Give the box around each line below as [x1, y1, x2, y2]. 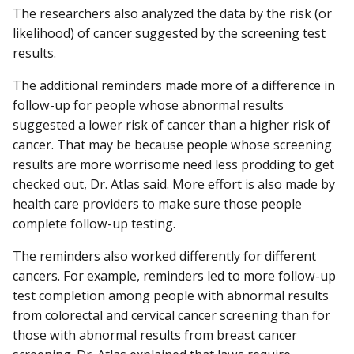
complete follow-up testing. [13, 214, 175, 232]
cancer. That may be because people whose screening [13, 135, 332, 153]
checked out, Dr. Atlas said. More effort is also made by [13, 175, 335, 193]
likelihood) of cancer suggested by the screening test [13, 24, 326, 42]
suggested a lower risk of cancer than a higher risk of [13, 115, 330, 134]
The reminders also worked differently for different [13, 247, 316, 265]
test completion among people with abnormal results [13, 286, 329, 304]
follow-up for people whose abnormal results [13, 96, 284, 114]
